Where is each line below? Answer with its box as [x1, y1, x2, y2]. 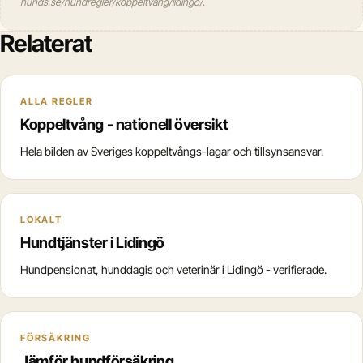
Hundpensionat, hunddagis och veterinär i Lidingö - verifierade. [20, 263, 327, 276]
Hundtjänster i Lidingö [20, 233, 164, 251]
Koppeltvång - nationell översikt [20, 115, 228, 133]
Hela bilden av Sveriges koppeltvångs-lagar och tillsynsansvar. [20, 144, 323, 158]
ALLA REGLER [20, 96, 93, 107]
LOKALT [20, 214, 62, 225]
